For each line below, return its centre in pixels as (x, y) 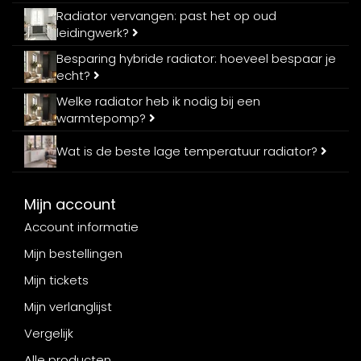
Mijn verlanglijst (68, 306)
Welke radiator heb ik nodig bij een (158, 101)
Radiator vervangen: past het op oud (166, 15)
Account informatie (81, 226)
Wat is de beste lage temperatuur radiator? (189, 151)
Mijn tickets (56, 280)
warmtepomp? (103, 118)
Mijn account (70, 204)
